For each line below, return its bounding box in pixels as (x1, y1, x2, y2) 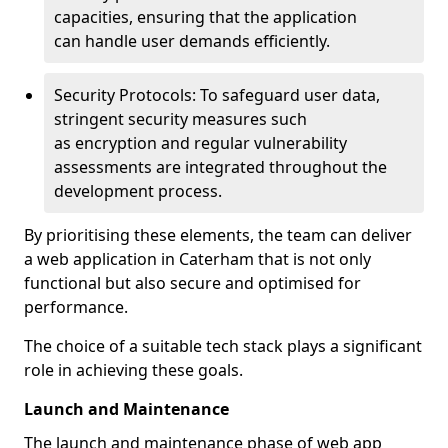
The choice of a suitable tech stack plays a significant (24, 335, 422, 357)
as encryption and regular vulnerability (54, 132, 347, 154)
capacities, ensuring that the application (54, 6, 357, 28)
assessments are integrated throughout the (54, 156, 387, 178)
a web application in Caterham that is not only (24, 248, 371, 270)
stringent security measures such (54, 108, 307, 130)
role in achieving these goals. (24, 359, 243, 381)
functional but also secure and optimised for (24, 272, 361, 294)
